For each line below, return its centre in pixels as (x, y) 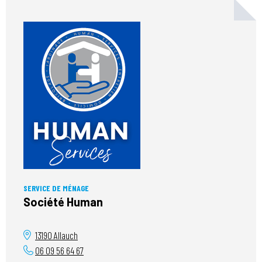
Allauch (65, 235)
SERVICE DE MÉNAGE (56, 188)
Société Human (63, 202)
